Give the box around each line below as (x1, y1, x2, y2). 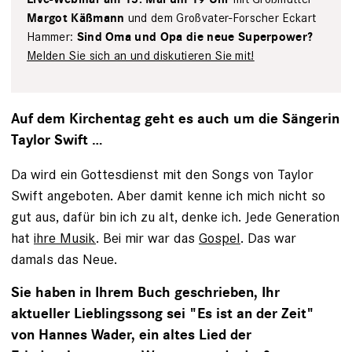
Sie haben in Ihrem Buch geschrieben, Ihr (11, 284, 280, 302)
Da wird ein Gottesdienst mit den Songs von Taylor (11, 165, 313, 183)
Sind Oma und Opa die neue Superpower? (76, 30, 313, 45)
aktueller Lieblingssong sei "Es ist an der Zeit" (11, 305, 314, 323)
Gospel (199, 229, 240, 247)
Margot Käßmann (27, 11, 125, 26)
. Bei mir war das (96, 229, 199, 247)
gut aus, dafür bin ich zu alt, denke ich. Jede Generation (11, 207, 339, 225)
